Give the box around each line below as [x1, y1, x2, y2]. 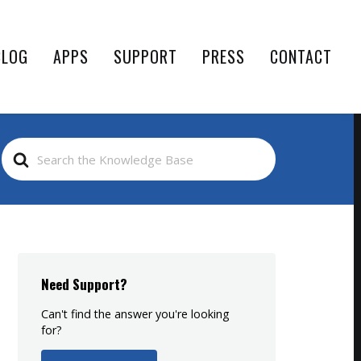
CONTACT [270, 44, 332, 68]
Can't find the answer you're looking [40, 305, 230, 322]
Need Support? [40, 273, 127, 294]
